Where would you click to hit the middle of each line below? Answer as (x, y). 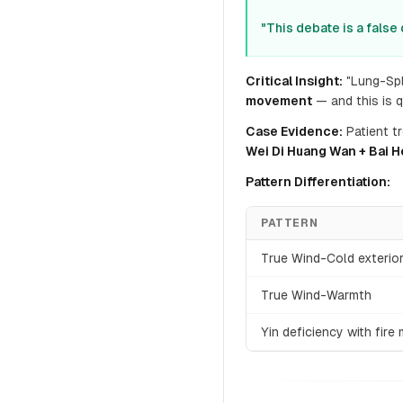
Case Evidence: (294, 131)
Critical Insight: (294, 81)
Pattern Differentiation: (318, 182)
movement (279, 101)
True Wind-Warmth (316, 295)
